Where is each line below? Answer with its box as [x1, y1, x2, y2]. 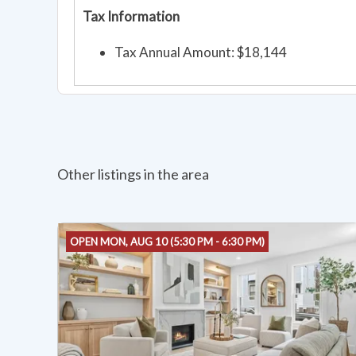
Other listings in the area [57, 165, 209, 184]
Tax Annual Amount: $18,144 [114, 44, 287, 61]
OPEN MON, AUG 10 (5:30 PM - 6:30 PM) [70, 235, 265, 249]
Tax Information [83, 8, 180, 25]
